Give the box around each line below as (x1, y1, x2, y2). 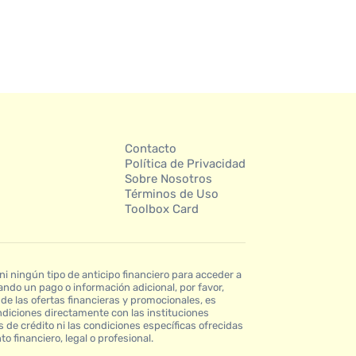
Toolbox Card (124, 201, 199, 216)
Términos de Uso (124, 186, 219, 201)
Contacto (124, 141, 176, 156)
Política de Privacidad (124, 156, 246, 171)
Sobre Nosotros (124, 171, 212, 186)
